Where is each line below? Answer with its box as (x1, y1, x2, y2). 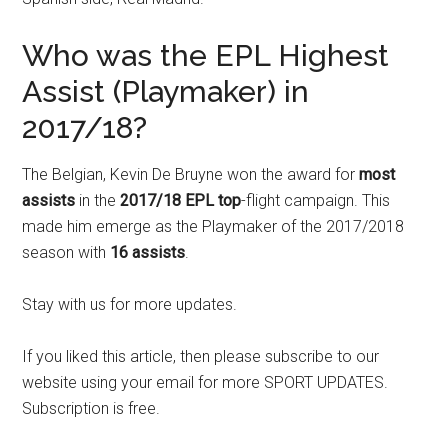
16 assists (110, 243, 186, 262)
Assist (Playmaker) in (22, 74, 310, 109)
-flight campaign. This (241, 191, 391, 210)
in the (75, 191, 121, 210)
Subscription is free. (22, 399, 161, 418)
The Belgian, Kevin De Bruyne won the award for (22, 165, 360, 184)
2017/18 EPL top (120, 191, 242, 210)
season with (22, 243, 111, 262)
